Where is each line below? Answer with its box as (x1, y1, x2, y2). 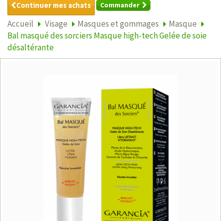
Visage (45, 18, 68, 29)
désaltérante (7, 41, 54, 53)
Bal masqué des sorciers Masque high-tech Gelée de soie (7, 30, 207, 41)
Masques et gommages (77, 18, 159, 29)
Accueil (7, 18, 34, 29)
